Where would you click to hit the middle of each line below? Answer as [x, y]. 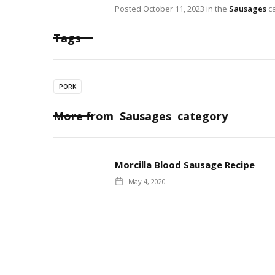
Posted [129, 8]
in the [217, 8]
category [201, 116]
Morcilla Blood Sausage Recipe [185, 164]
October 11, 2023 [174, 8]
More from [85, 116]
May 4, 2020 [147, 181]
